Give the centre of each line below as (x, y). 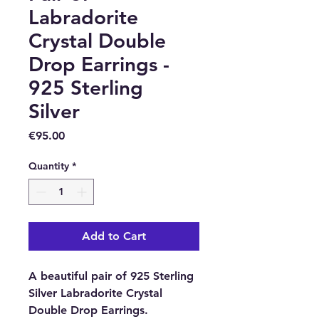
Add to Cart (114, 236)
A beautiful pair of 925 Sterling (111, 276)
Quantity (49, 166)
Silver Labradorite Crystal (95, 293)
